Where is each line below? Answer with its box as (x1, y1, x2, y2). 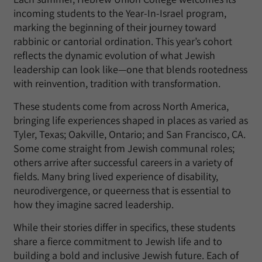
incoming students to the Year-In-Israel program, (13, 6, 226, 20)
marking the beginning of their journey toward (13, 20, 216, 34)
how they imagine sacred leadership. (13, 198, 174, 211)
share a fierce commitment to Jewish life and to (13, 235, 222, 248)
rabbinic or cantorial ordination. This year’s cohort (13, 35, 232, 48)
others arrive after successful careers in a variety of (13, 156, 233, 169)
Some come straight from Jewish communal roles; (13, 142, 235, 155)
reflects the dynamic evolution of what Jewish (13, 49, 215, 62)
